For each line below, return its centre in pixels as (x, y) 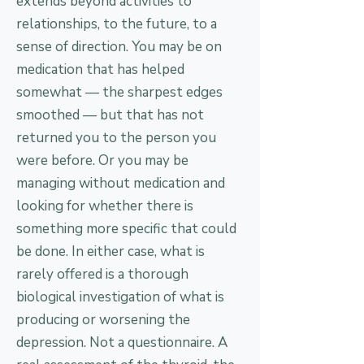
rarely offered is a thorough (102, 274)
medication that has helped (100, 69)
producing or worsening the (103, 320)
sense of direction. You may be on (119, 47)
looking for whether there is (105, 206)
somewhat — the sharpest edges (119, 92)
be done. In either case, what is (110, 251)
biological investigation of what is (120, 297)
